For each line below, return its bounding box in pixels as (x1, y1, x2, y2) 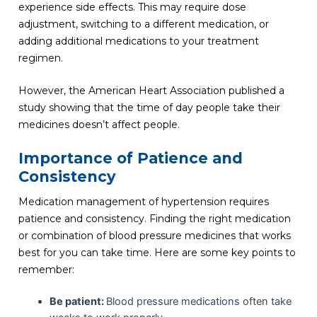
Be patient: (49, 295, 106, 309)
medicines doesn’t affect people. (18, 118, 180, 132)
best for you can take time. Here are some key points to (18, 246, 296, 259)
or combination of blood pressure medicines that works (18, 229, 291, 242)
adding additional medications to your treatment (18, 34, 259, 47)
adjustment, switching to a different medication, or (18, 17, 269, 30)
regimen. (18, 51, 63, 64)
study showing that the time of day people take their (18, 101, 280, 115)
